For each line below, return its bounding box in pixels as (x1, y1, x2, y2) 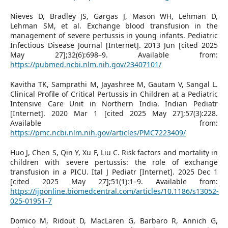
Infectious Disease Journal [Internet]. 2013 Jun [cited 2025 (10, 40, 218, 50)
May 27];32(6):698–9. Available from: (10, 49, 218, 60)
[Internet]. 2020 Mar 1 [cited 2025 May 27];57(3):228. (10, 108, 218, 118)
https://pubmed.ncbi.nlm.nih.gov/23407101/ (10, 59, 161, 69)
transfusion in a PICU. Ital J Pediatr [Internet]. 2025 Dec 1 (10, 166, 218, 177)
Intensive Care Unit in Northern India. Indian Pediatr (10, 98, 218, 108)
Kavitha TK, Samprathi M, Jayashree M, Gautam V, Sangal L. (10, 79, 218, 89)
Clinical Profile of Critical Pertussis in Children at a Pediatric (10, 89, 218, 99)
